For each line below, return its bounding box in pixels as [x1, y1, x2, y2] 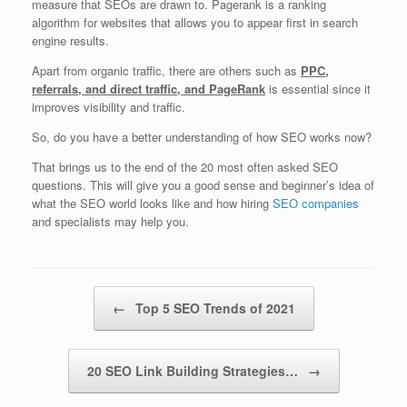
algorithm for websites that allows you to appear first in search [32, 14, 358, 32]
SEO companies [273, 194, 359, 213]
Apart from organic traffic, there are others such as [32, 62, 301, 80]
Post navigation [32, 286, 114, 304]
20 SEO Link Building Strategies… [86, 362, 302, 381]
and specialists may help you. [32, 213, 189, 231]
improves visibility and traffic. [32, 98, 185, 116]
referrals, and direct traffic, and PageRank [32, 80, 265, 98]
